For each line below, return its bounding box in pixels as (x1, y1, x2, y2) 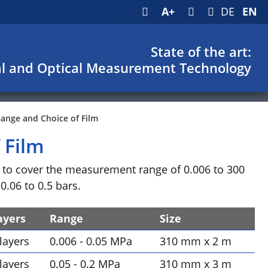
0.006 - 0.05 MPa (50, 234, 133, 248)
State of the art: (151, 43, 251, 60)
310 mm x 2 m (160, 234, 232, 248)
